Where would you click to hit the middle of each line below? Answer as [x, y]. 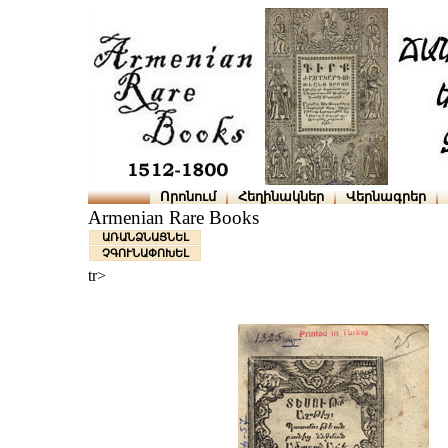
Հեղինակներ [281, 196]
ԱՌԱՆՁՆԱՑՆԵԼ [145, 237]
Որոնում [188, 196]
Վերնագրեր [386, 196]
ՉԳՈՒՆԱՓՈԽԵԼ [145, 253]
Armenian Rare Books [173, 218]
